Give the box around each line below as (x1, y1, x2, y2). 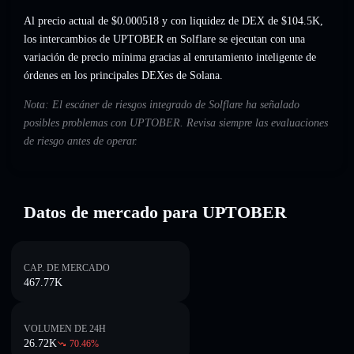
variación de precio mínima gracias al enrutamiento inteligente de (24, 51, 316, 64)
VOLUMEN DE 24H (24, 323, 106, 334)
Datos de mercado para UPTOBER (24, 202, 287, 222)
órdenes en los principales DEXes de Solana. (24, 70, 223, 82)
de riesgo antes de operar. (24, 135, 137, 148)
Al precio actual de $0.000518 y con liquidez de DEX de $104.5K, (24, 15, 323, 28)
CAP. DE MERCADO (24, 262, 110, 273)
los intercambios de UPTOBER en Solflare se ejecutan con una (24, 33, 305, 46)
